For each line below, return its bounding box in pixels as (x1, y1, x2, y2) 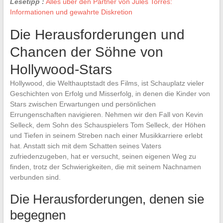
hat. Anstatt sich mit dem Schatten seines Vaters (9, 141, 161, 150)
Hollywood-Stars (9, 61, 112, 77)
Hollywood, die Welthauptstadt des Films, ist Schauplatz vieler (9, 79, 204, 87)
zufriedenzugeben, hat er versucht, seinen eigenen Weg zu (9, 152, 196, 160)
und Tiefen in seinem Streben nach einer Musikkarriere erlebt (9, 131, 203, 139)
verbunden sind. (9, 173, 61, 181)
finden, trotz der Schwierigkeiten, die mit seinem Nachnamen (9, 162, 201, 171)
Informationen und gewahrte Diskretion (9, 7, 132, 16)
